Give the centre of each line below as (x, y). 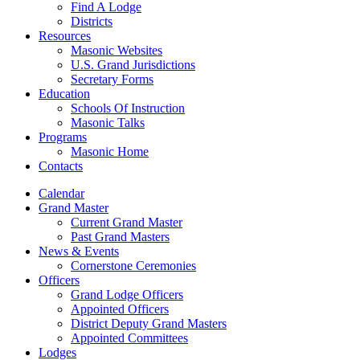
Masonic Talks (108, 123)
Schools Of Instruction (128, 108)
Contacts (61, 166)
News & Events (79, 251)
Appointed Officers (120, 309)
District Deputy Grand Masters (149, 323)
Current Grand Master (127, 222)
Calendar (61, 193)
